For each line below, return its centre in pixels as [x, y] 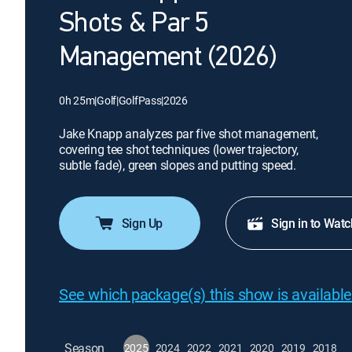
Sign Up [142, 223]
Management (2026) [168, 58]
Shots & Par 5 [134, 24]
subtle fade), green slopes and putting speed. [178, 165]
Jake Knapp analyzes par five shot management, [189, 134]
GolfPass [140, 100]
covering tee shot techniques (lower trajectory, [179, 149]
